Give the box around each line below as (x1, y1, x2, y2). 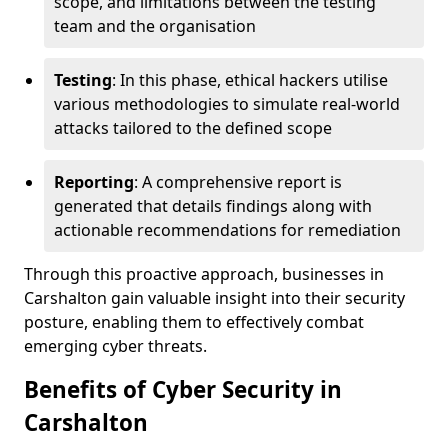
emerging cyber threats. (24, 335, 207, 357)
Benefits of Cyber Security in (24, 374, 342, 405)
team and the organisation (54, 15, 256, 37)
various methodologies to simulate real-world (54, 93, 400, 115)
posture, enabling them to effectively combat (24, 311, 364, 333)
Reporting (54, 171, 134, 193)
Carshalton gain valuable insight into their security (24, 287, 405, 309)
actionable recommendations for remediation (54, 219, 401, 241)
